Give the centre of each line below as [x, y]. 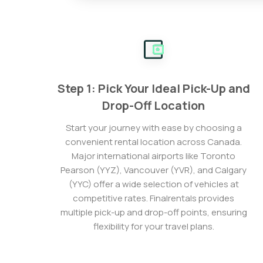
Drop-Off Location [154, 105]
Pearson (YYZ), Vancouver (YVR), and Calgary [154, 170]
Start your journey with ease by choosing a [154, 128]
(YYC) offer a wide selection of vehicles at [154, 184]
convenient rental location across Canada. [154, 142]
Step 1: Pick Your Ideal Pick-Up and [154, 88]
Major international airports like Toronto [154, 156]
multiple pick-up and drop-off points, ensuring [154, 212]
